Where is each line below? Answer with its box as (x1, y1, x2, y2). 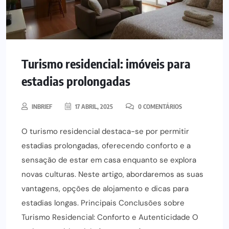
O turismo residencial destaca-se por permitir (21, 126, 189, 136)
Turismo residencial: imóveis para (21, 55, 191, 71)
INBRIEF (32, 102, 52, 110)
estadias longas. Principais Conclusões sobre (21, 197, 185, 208)
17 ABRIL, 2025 (74, 102, 113, 110)
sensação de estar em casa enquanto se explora (21, 154, 196, 165)
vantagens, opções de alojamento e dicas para (21, 183, 189, 194)
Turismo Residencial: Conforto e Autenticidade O (21, 212, 198, 222)
